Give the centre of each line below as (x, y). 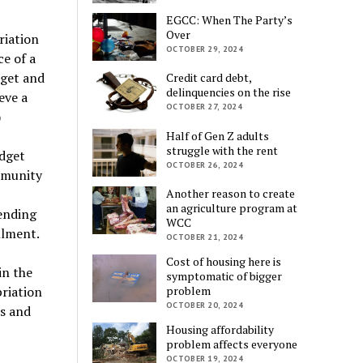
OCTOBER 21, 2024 (205, 237)
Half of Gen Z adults (218, 135)
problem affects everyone (232, 344)
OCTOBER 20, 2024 (205, 305)
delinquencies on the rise (229, 92)
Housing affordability (220, 329)
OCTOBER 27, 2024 (204, 107)
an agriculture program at (232, 207)
